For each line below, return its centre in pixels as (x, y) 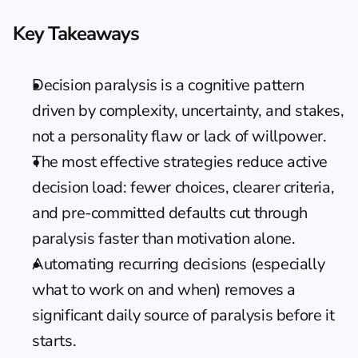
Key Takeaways (76, 34)
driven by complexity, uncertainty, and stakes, (188, 111)
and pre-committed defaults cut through (170, 213)
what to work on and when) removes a (164, 290)
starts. (54, 341)
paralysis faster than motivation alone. (164, 239)
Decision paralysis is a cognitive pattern (168, 85)
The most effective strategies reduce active (180, 162)
